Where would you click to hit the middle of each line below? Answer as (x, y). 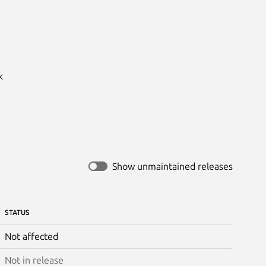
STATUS (17, 212)
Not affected (31, 236)
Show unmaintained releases (172, 166)
